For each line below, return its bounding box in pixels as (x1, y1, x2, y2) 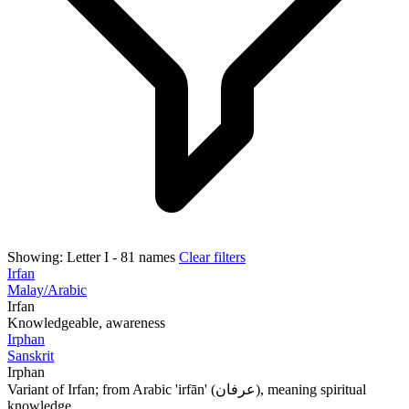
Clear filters (179, 248, 246, 265)
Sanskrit (7, 347, 54, 363)
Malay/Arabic (7, 281, 87, 298)
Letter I (67, 248, 109, 265)
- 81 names (112, 248, 175, 265)
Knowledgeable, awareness (7, 314, 165, 330)
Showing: (7, 248, 63, 265)
